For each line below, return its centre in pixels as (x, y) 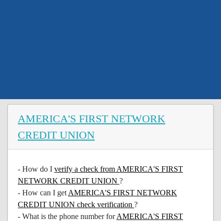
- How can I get (43, 193)
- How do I (36, 169)
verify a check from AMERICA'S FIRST (119, 169)
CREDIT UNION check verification (76, 204)
